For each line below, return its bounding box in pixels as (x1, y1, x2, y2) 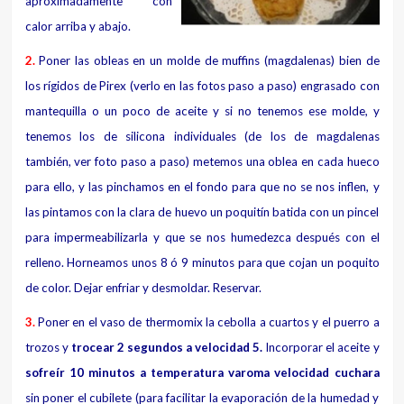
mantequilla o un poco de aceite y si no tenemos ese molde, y (24, 103, 380, 118)
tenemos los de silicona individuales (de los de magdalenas (24, 128, 380, 143)
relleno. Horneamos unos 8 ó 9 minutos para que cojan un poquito (24, 254, 380, 270)
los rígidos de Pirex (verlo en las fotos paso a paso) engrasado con (24, 78, 380, 93)
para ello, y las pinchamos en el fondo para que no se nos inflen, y (24, 179, 380, 194)
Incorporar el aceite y (262, 339, 380, 354)
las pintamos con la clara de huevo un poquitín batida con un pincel (24, 204, 380, 219)
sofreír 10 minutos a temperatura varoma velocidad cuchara (24, 364, 380, 380)
